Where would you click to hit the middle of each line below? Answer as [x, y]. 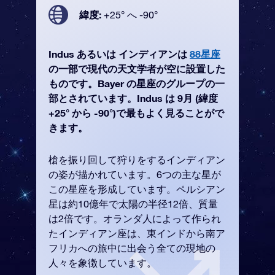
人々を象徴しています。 [103, 263]
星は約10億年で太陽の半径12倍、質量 [133, 204]
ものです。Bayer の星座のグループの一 [137, 83]
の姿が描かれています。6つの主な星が [135, 174]
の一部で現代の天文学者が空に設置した [137, 68]
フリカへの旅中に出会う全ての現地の [132, 248]
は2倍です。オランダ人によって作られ [135, 219]
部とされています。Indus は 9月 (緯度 [133, 98]
